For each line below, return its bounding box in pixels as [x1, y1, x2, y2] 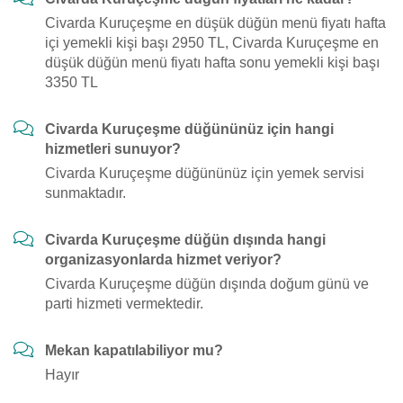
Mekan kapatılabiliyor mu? [45, 343, 223, 358]
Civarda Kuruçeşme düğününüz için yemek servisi [45, 166, 364, 181]
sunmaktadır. [45, 185, 126, 201]
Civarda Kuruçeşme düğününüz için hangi [45, 121, 334, 137]
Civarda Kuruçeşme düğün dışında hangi [45, 232, 326, 247]
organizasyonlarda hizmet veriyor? [45, 252, 282, 267]
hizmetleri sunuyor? [45, 141, 181, 157]
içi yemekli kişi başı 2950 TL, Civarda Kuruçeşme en [45, 35, 379, 50]
